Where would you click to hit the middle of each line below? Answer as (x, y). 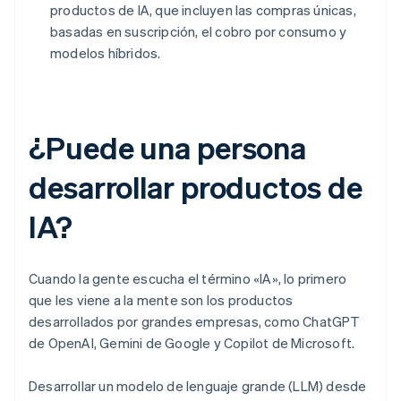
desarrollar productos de (196, 187)
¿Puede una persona (168, 148)
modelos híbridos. (106, 53)
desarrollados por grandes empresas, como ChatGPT (195, 322)
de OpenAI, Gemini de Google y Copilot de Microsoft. (192, 343)
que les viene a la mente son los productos (161, 300)
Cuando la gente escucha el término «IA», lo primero (188, 279)
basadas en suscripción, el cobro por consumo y (199, 32)
